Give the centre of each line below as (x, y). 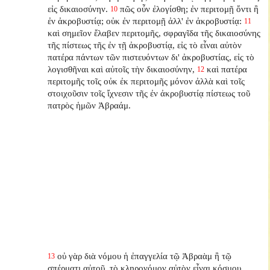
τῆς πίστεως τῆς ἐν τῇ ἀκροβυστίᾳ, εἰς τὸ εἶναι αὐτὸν (145, 45)
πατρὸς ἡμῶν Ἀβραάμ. (89, 105)
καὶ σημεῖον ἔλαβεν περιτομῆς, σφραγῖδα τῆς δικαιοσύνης (154, 33)
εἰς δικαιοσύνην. (78, 8)
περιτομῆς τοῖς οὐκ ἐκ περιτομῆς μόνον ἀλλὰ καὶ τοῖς (146, 81)
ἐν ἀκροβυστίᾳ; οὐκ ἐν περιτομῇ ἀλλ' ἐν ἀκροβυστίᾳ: (145, 20)
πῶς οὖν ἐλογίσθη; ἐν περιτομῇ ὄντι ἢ (190, 8)
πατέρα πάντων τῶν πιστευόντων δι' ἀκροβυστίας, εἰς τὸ (151, 57)
